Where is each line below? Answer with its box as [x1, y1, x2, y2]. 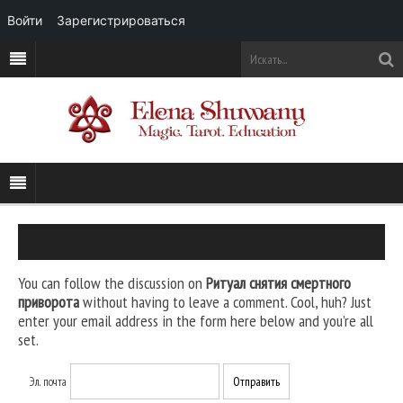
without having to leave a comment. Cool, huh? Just [79, 291, 372, 313]
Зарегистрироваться [57, 13, 185, 28]
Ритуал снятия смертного [206, 273, 351, 294]
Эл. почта [30, 374, 67, 390]
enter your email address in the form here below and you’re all [18, 310, 373, 332]
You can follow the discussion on [18, 273, 206, 294]
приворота [18, 291, 79, 313]
